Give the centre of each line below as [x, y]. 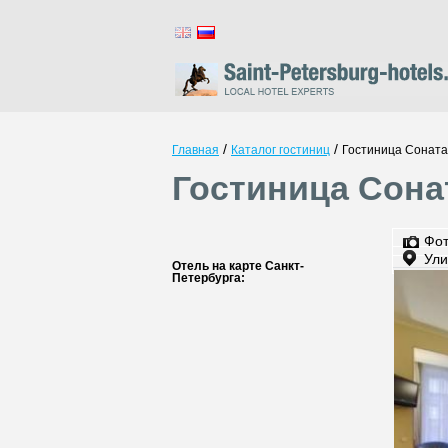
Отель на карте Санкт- [238, 266]
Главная [195, 150]
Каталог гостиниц [280, 150]
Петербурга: [208, 278]
